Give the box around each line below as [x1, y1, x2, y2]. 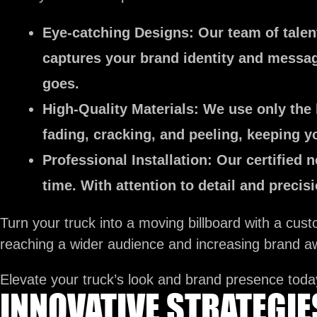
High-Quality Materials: [42, 101, 199, 117]
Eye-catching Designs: [42, 25, 194, 40]
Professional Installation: [42, 152, 212, 168]
